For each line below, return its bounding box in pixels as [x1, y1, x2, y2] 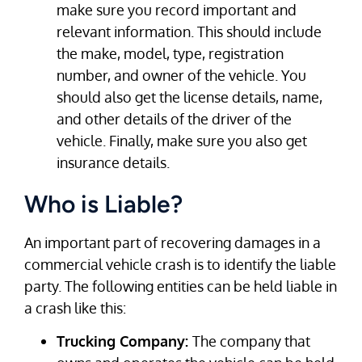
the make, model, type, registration [57, 44, 284, 62]
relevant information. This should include [57, 22, 322, 40]
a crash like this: [24, 298, 126, 317]
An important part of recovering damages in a [24, 233, 321, 251]
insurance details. [57, 153, 170, 171]
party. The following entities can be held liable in [24, 276, 337, 295]
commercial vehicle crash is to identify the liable [24, 255, 336, 273]
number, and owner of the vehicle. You [57, 65, 306, 84]
